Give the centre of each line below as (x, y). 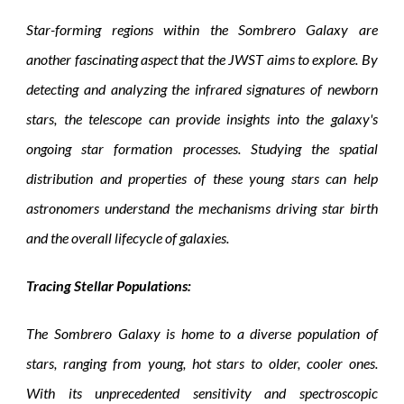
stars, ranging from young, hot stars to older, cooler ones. (202, 363)
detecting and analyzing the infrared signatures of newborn (202, 88)
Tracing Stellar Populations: (109, 285)
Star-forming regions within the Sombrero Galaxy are (202, 29)
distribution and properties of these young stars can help (202, 178)
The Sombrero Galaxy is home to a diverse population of (202, 333)
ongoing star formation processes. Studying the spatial (202, 148)
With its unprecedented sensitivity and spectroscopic (202, 392)
